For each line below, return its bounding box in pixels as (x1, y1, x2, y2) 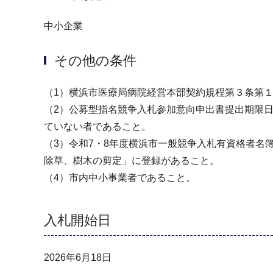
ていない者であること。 (44, 121, 151, 132)
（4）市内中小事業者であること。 (44, 172, 196, 183)
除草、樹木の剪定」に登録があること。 (44, 155, 219, 166)
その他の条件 (54, 52, 136, 68)
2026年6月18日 (44, 252, 112, 263)
